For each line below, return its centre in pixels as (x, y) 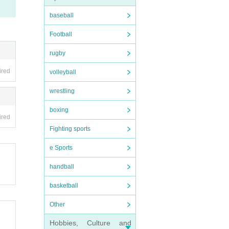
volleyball (63, 72)
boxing (59, 110)
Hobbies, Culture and (90, 223)
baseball (62, 15)
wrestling (62, 91)
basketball (64, 186)
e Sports (61, 148)
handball (62, 167)
